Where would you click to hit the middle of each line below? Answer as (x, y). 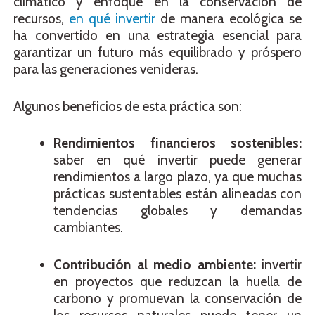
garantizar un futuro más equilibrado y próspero (157, 53)
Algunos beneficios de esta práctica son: (128, 106)
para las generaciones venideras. (106, 70)
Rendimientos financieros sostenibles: (178, 143)
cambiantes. (88, 228)
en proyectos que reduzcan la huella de (178, 281)
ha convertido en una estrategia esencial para (157, 36)
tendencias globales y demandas (178, 211)
